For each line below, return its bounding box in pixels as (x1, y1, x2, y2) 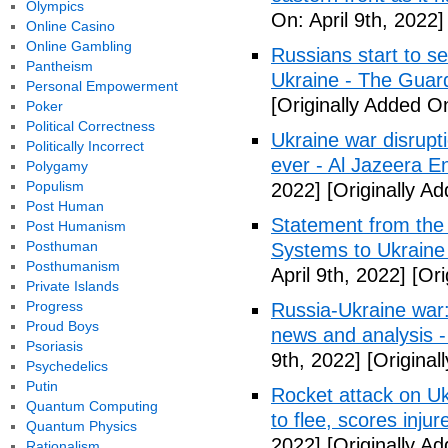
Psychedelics (25, 358, 108, 374)
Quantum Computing (25, 398, 158, 414)
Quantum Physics (25, 418, 137, 434)
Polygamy (25, 158, 88, 174)
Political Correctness (25, 118, 155, 134)
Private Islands (25, 278, 119, 294)
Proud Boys (25, 318, 99, 334)
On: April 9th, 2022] (271, 9, 444, 31)
